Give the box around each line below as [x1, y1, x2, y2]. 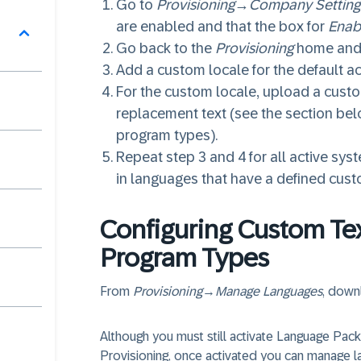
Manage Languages [215, 284, 322, 298]
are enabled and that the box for [116, 19, 328, 35]
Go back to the [116, 40, 215, 56]
